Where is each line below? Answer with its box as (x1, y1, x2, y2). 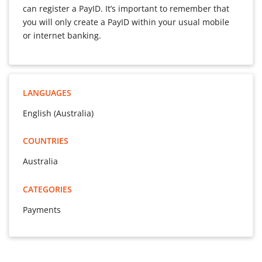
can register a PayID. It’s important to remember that (23, 2, 229, 14)
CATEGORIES (23, 183, 72, 195)
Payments (23, 204, 61, 215)
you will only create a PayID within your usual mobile (23, 16, 229, 27)
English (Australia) (23, 107, 94, 119)
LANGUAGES (23, 87, 71, 98)
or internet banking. (23, 29, 101, 41)
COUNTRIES (23, 135, 68, 147)
